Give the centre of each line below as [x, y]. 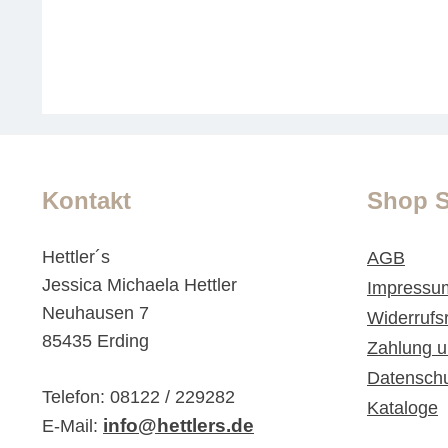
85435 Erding [95, 341]
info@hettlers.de [178, 425]
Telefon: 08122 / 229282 [138, 397]
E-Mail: [72, 426]
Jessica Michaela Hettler [139, 285]
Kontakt [86, 201]
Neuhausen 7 [95, 313]
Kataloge [402, 408]
